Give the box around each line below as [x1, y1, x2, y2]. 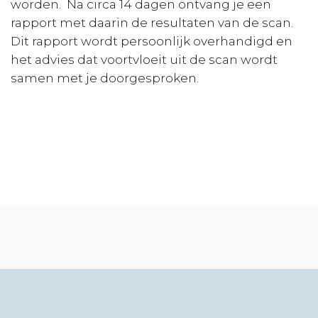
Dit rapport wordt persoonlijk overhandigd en [11, 34, 292, 49]
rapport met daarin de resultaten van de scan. [11, 16, 293, 31]
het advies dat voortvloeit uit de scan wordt [11, 53, 278, 67]
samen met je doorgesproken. [11, 71, 199, 86]
